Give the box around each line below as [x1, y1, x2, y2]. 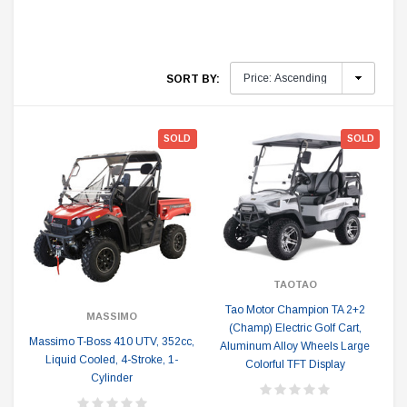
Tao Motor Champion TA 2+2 [224, 303, 365, 316]
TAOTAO [273, 278, 317, 290]
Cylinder [91, 372, 134, 384]
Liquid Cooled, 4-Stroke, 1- [45, 353, 179, 366]
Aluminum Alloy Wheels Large [220, 339, 371, 352]
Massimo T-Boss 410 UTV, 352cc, [29, 335, 195, 348]
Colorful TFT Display [244, 357, 345, 371]
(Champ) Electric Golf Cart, [228, 321, 362, 334]
